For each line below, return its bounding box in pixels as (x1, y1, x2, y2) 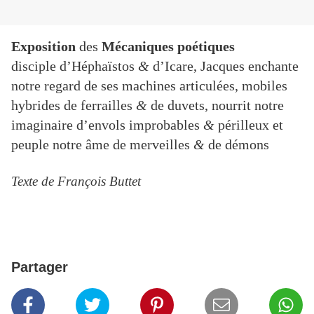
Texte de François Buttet (11, 174, 141, 189)
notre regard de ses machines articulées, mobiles (11, 78, 287, 94)
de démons (208, 137, 269, 153)
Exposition (11, 39, 79, 55)
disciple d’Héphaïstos (11, 58, 138, 74)
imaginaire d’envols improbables (11, 117, 203, 133)
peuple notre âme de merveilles (11, 137, 193, 153)
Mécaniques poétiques (102, 39, 235, 55)
